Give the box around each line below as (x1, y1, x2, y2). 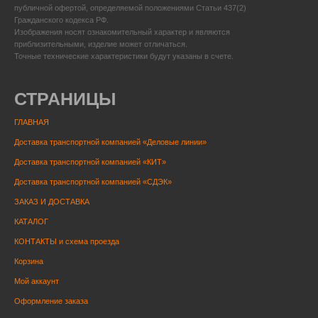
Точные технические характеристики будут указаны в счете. (14, 52, 234, 61)
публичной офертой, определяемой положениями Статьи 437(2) (14, 4, 246, 13)
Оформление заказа (14, 296, 88, 305)
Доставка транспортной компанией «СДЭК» (14, 177, 172, 186)
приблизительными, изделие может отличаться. (14, 40, 187, 49)
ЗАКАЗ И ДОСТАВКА (14, 197, 89, 206)
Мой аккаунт (14, 276, 59, 285)
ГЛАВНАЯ (14, 117, 49, 126)
